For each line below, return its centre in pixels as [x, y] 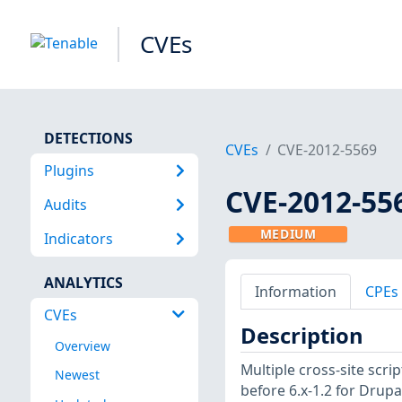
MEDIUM [288, 234]
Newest [77, 375]
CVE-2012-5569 [328, 150]
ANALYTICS [83, 282]
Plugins [69, 170]
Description [301, 336]
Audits [65, 204]
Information [295, 291]
